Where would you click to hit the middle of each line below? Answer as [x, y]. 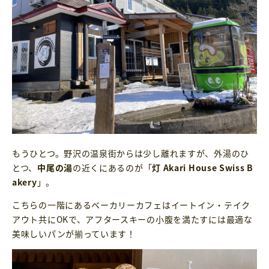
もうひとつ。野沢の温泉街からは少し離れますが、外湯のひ [131, 153]
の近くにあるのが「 [112, 168]
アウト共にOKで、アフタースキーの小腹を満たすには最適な [132, 219]
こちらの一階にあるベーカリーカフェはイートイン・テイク [131, 205]
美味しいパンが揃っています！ [74, 234]
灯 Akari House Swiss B [203, 168]
